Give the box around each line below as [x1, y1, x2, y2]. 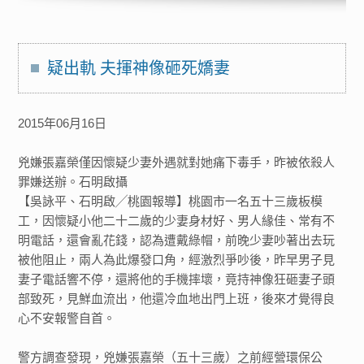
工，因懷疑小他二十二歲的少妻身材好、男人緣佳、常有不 [18, 214, 336, 227]
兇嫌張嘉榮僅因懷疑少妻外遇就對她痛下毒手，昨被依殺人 [18, 155, 336, 169]
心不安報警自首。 [18, 311, 116, 325]
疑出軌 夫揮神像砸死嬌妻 [47, 59, 231, 77]
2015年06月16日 [18, 116, 123, 130]
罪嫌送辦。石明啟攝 [18, 175, 128, 188]
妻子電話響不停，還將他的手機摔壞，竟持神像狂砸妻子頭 [18, 272, 336, 286]
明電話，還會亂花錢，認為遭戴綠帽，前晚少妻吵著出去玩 [18, 233, 336, 247]
